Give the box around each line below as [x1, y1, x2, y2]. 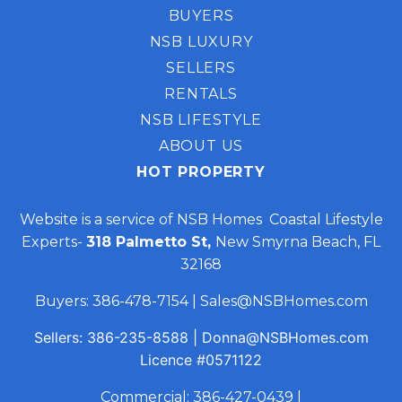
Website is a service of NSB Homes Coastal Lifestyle [19, 211, 383, 229]
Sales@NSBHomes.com [199, 293, 368, 310]
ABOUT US [158, 137, 244, 155]
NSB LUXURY [149, 33, 253, 51]
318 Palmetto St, [86, 233, 215, 251]
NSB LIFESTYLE [140, 111, 262, 129]
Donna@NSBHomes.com [201, 328, 369, 347]
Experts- [22, 233, 86, 251]
